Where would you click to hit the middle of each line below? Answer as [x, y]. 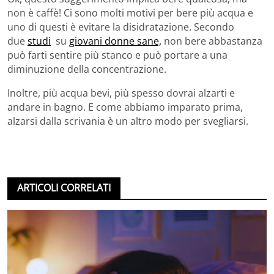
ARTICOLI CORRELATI [64, 188]
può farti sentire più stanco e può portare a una [117, 55]
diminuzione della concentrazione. [87, 69]
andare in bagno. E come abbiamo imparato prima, [125, 107]
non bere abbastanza [212, 41]
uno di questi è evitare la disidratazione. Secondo [121, 27]
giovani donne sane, [115, 41]
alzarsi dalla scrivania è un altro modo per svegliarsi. [128, 121]
